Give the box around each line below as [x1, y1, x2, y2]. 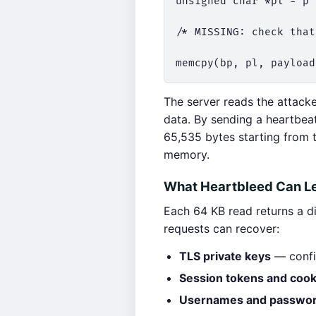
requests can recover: [164, 221, 279, 236]
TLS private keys [179, 249, 271, 263]
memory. [164, 147, 209, 162]
